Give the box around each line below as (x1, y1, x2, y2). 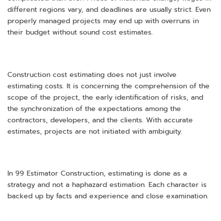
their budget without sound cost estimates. (7, 27, 153, 37)
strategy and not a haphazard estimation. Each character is (7, 180, 207, 190)
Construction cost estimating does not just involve (7, 69, 177, 80)
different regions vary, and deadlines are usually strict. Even (7, 4, 211, 15)
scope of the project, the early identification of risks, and (7, 92, 203, 103)
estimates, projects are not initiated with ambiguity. (7, 126, 183, 137)
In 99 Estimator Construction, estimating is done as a (7, 168, 187, 179)
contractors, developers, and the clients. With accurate (7, 114, 193, 125)
